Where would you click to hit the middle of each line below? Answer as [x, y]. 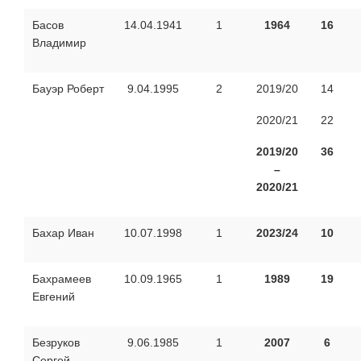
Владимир [59, 42]
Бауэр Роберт [68, 88]
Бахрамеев [62, 278]
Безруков [56, 342]
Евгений [54, 296]
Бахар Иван [63, 232]
